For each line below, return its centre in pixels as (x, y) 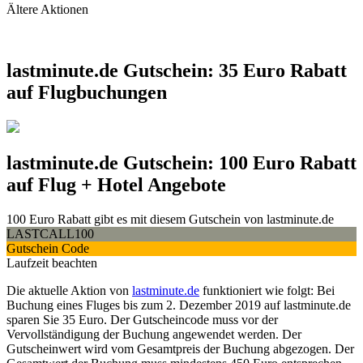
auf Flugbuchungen (87, 93)
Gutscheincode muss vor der (205, 320)
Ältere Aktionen (47, 9)
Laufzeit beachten (52, 263)
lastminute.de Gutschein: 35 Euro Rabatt (177, 71)
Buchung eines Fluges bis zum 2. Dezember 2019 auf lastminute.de (179, 305)
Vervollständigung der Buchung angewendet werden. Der (154, 335)
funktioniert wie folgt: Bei (267, 291)
